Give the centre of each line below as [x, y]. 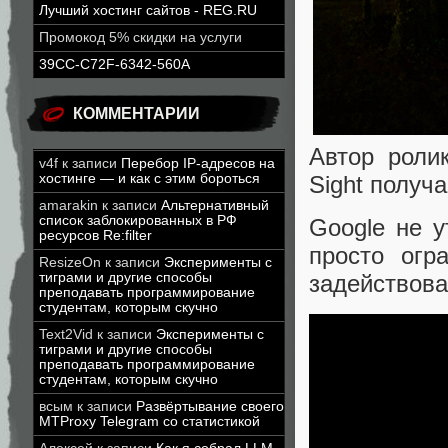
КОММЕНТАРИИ [136, 113]
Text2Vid [66, 334]
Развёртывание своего [210, 406]
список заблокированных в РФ [138, 220]
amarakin [68, 205]
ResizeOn [70, 262]
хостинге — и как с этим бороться [149, 178]
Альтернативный [215, 205]
